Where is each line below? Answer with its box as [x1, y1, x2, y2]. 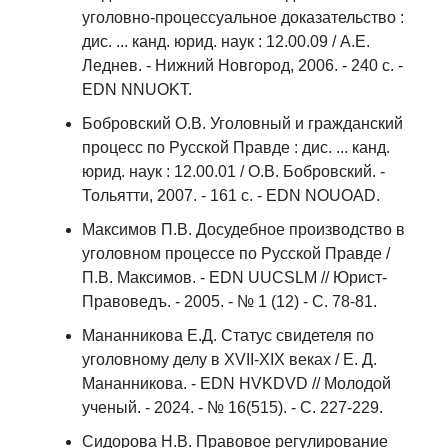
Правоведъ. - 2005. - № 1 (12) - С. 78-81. [82, 293, 377, 310]
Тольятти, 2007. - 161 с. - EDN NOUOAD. [82, 187, 380, 204]
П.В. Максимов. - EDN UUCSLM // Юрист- [82, 269, 387, 286]
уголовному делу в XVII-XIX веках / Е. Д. [82, 351, 377, 368]
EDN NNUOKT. [82, 81, 192, 98]
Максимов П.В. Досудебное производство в [82, 221, 405, 238]
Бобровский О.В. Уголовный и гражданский [82, 115, 403, 132]
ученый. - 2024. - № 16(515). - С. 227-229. [82, 399, 383, 416]
